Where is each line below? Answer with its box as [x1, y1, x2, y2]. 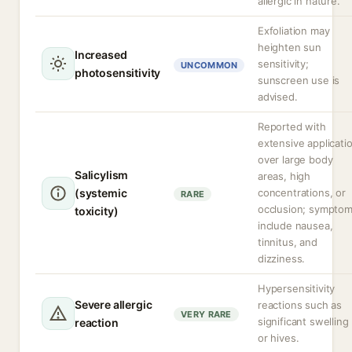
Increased [75, 48, 127, 61]
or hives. [258, 332, 299, 344]
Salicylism [75, 168, 129, 181]
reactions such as [258, 299, 343, 311]
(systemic [75, 186, 127, 200]
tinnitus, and [258, 236, 317, 248]
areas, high [258, 170, 311, 182]
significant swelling [258, 315, 349, 328]
